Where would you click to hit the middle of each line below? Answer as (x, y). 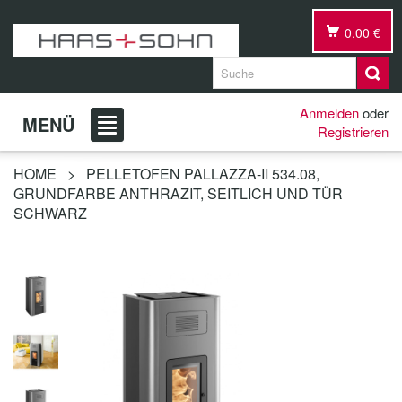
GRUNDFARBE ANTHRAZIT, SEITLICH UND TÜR (178, 193)
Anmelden (329, 113)
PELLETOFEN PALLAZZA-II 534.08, (203, 174)
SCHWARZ (50, 213)
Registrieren (353, 131)
